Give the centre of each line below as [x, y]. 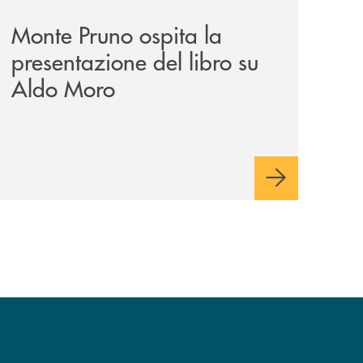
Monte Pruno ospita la [117, 34]
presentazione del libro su [135, 61]
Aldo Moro [63, 88]
